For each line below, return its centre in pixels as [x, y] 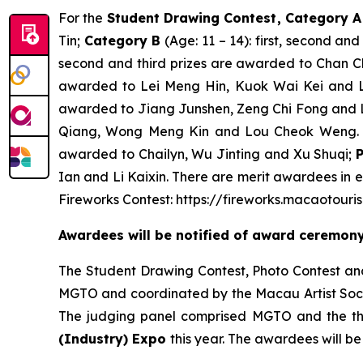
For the [83, 18]
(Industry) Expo [114, 339]
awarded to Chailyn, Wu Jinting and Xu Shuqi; [207, 154]
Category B [122, 41]
